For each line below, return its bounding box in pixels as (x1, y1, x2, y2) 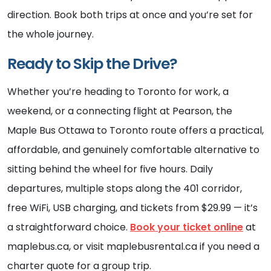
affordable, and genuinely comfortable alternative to (7, 143, 260, 157)
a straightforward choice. (7, 220, 130, 235)
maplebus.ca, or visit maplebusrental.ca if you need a (7, 240, 260, 254)
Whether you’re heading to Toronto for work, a (7, 85, 229, 99)
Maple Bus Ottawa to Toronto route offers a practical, (7, 123, 264, 138)
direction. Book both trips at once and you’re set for (7, 8, 253, 22)
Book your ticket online (130, 220, 243, 235)
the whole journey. (7, 27, 94, 42)
